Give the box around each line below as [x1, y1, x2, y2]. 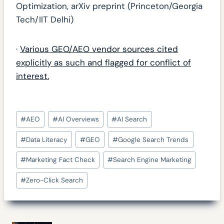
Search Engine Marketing [113, 155, 192, 164]
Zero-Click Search [26, 176, 83, 185]
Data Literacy [26, 135, 68, 144]
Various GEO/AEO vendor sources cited [20, 43, 178, 54]
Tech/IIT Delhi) [16, 13, 73, 25]
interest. [16, 70, 49, 81]
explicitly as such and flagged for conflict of [16, 56, 191, 68]
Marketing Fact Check [26, 155, 95, 164]
